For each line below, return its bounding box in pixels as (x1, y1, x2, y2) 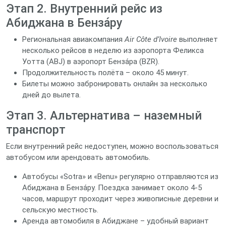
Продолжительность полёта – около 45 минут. (22, 68, 189, 77)
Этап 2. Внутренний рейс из (6, 2, 162, 16)
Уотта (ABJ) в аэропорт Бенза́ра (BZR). (22, 57, 159, 66)
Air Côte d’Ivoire (125, 35, 177, 44)
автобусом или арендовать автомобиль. (6, 153, 150, 162)
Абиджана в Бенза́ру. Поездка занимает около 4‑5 (22, 183, 202, 192)
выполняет (177, 35, 218, 44)
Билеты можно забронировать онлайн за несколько (22, 79, 207, 88)
